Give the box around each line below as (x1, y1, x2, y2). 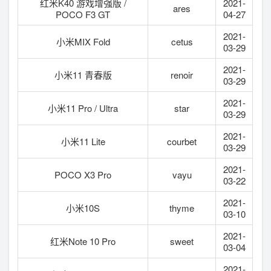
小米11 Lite (60, 134, 105, 148)
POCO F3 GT (56, 7, 111, 21)
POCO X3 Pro (54, 168, 112, 181)
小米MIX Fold (56, 34, 110, 48)
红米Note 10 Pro (50, 234, 116, 247)
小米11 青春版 (54, 68, 112, 81)
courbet (167, 134, 197, 148)
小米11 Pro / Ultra (48, 101, 119, 114)
